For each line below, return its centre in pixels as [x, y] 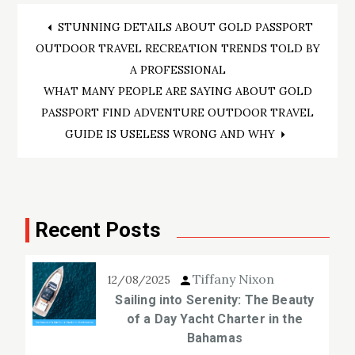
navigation [107, 74]
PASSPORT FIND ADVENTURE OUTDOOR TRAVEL [177, 112]
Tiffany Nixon [234, 279]
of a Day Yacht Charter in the [215, 319]
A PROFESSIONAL [177, 69]
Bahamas [215, 338]
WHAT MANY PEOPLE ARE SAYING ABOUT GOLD [177, 91]
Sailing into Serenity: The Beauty [215, 300]
